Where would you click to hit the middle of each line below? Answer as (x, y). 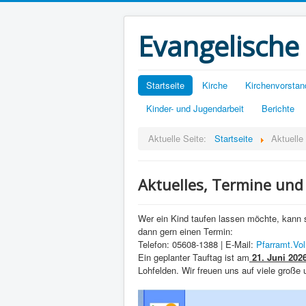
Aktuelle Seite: (180, 138)
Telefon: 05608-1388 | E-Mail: (197, 244)
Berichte (278, 108)
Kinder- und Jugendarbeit (195, 108)
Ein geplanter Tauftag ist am (194, 257)
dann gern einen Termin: (187, 231)
